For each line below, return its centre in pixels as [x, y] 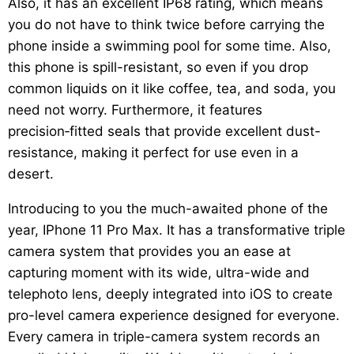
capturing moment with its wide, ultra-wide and [159, 273]
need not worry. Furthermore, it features [135, 110]
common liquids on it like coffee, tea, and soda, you [172, 89]
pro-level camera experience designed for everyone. [174, 316]
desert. [31, 174]
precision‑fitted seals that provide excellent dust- [164, 132]
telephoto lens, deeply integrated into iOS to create [170, 294]
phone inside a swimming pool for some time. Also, [169, 46]
